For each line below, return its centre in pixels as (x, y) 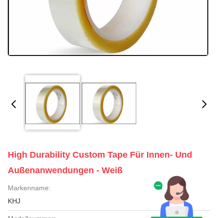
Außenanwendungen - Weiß (65, 170)
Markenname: (29, 188)
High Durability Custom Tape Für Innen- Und (100, 155)
